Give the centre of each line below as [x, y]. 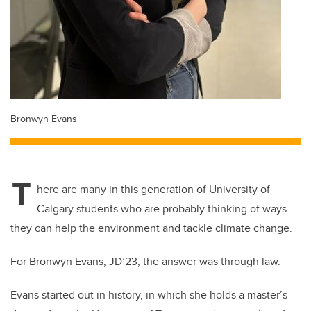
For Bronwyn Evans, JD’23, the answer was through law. [145, 262]
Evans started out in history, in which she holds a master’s [149, 295]
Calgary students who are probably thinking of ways [162, 209]
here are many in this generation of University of [153, 190]
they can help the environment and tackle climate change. [151, 228]
